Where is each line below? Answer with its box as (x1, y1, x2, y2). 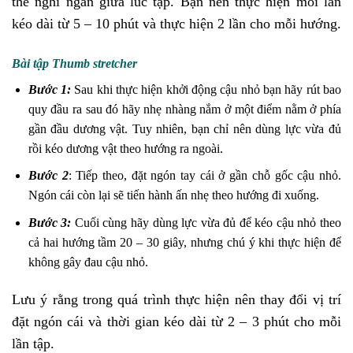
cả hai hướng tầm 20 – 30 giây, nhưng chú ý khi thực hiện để (28, 235, 341, 249)
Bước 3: (28, 215, 72, 229)
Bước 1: (28, 82, 72, 96)
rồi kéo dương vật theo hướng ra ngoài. (28, 141, 223, 155)
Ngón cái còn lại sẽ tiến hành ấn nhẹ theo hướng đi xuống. (28, 188, 319, 203)
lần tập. (12, 335, 54, 351)
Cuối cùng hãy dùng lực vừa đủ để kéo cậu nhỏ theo (71, 215, 342, 229)
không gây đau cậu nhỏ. (28, 255, 148, 269)
